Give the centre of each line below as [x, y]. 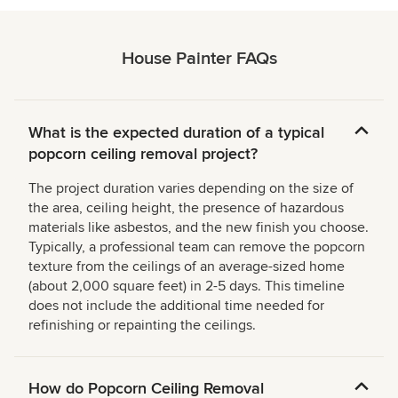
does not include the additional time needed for [176, 305]
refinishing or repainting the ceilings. [142, 325]
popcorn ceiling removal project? [143, 153]
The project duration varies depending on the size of [191, 188]
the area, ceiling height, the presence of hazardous [186, 207]
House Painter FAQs [199, 58]
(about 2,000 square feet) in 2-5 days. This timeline [187, 286]
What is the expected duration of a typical [176, 132]
